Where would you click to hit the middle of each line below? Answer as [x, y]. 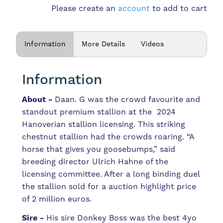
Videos [153, 44]
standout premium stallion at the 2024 [99, 112]
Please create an [84, 9]
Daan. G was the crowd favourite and [126, 100]
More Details [104, 44]
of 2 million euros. [58, 199]
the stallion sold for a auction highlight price [109, 187]
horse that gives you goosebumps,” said [99, 150]
